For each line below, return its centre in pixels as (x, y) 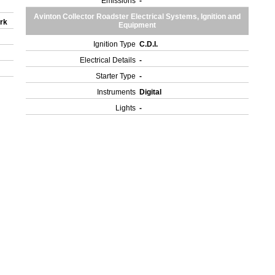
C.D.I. (150, 44)
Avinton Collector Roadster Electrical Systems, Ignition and (137, 17)
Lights (126, 108)
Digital (152, 92)
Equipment (137, 25)
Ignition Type (115, 44)
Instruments (117, 92)
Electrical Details (108, 60)
